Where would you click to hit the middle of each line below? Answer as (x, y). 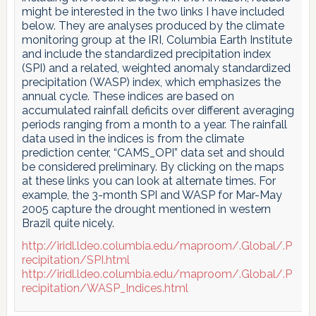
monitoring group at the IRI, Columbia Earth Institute (157, 40)
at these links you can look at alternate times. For (148, 181)
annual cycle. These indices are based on (128, 97)
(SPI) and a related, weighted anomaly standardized (156, 68)
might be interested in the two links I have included (153, 12)
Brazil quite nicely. (68, 224)
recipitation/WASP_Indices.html (105, 288)
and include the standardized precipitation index (146, 54)
